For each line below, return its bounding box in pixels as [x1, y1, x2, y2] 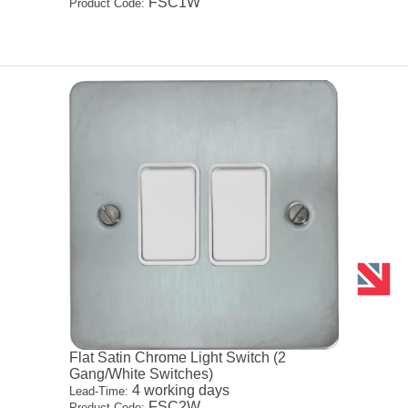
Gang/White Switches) [69, 365, 214, 382]
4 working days [128, 382, 230, 398]
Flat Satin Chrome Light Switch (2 [69, 349, 287, 365]
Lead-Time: [69, 383, 129, 398]
